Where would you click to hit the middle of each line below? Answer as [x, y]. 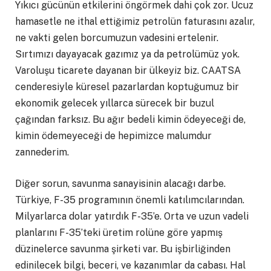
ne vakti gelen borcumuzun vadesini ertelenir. [117, 38]
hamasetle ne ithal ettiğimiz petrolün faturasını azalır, [135, 22]
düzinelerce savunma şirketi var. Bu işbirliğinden [123, 249]
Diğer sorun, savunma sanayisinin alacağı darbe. [120, 183]
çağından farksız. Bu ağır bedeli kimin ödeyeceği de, [130, 120]
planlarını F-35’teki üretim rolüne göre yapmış [119, 232]
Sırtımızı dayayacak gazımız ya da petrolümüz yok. [127, 54]
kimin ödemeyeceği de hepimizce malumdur [113, 136]
